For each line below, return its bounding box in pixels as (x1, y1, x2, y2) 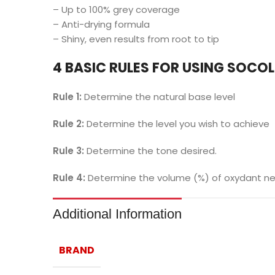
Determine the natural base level (83, 90, 235, 103)
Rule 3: (52, 144, 87, 157)
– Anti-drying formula (52, 18, 150, 31)
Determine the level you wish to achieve (86, 117, 269, 130)
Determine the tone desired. (86, 144, 217, 157)
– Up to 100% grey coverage (52, 3, 180, 16)
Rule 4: (52, 171, 88, 184)
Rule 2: (52, 117, 87, 130)
